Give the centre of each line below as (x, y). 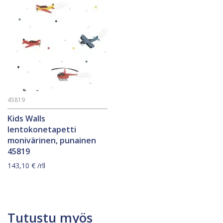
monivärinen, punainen (52, 140)
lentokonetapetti (42, 129)
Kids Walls (26, 118)
